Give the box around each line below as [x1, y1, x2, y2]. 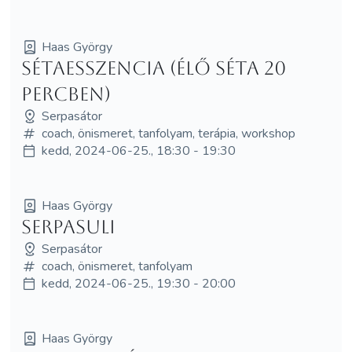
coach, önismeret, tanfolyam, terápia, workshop [41, 124, 295, 142]
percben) [20, 82, 111, 105]
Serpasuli [20, 215, 115, 238]
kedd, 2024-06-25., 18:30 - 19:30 [41, 141, 236, 159]
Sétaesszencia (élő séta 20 [20, 57, 286, 79]
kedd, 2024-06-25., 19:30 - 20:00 [41, 274, 236, 292]
